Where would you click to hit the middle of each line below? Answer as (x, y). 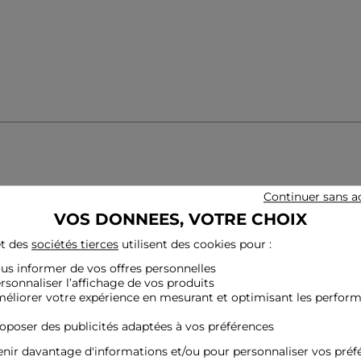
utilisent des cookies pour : (195, 245)
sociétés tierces (75, 245)
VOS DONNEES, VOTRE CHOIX (180, 220)
